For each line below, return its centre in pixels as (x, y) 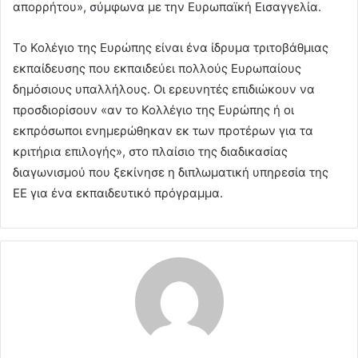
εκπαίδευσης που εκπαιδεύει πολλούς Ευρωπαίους (157, 69)
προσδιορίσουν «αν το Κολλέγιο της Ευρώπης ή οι (153, 110)
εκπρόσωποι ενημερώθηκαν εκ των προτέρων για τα (163, 131)
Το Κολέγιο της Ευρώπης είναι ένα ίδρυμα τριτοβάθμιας (171, 48)
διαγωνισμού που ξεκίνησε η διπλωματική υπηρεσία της (171, 173)
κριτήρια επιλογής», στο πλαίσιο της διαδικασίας (150, 152)
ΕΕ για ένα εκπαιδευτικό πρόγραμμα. (118, 193)
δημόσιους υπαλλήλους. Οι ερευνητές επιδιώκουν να (164, 89)
